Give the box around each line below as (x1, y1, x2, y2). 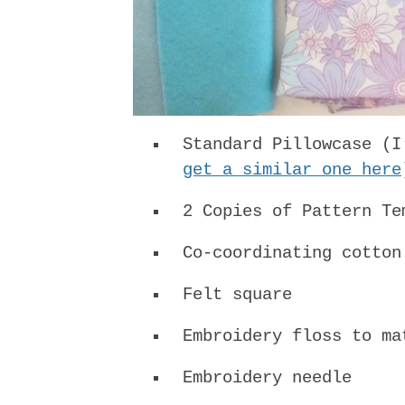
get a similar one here (183, 160, 401, 181)
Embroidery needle (183, 368, 352, 389)
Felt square (183, 285, 292, 306)
